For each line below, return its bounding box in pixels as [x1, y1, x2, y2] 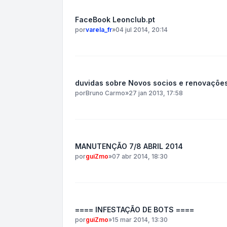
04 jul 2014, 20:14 [116, 26, 168, 33]
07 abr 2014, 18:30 [112, 153, 168, 160]
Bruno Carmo [86, 89, 125, 97]
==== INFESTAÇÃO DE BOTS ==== [75, 205, 194, 214]
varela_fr [86, 26, 112, 33]
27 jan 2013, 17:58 [129, 89, 183, 97]
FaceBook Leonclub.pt [75, 15, 155, 24]
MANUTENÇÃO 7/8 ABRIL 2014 [75, 142, 183, 150]
